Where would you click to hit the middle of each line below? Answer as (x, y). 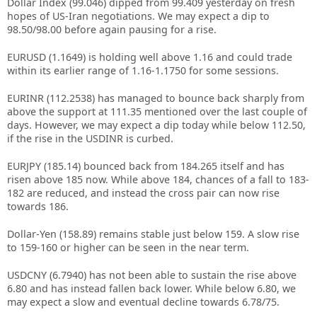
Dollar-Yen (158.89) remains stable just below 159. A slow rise (153, 234)
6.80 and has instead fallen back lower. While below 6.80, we (151, 288)
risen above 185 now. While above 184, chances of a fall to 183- (158, 179)
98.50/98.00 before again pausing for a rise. (112, 29)
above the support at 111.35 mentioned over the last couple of (157, 111)
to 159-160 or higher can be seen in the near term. (128, 247)
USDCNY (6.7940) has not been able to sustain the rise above (152, 275)
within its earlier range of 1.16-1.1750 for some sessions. (143, 70)
